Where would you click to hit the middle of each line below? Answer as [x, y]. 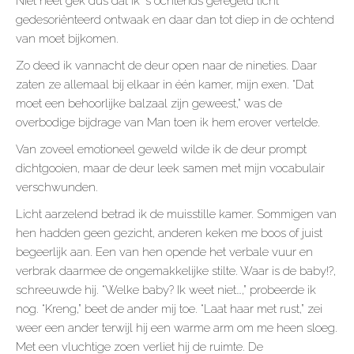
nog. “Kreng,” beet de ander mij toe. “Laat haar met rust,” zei [169, 309]
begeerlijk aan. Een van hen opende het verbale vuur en [164, 252]
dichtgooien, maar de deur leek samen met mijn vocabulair [170, 169]
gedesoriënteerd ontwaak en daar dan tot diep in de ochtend [175, 20]
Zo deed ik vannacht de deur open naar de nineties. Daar [166, 66]
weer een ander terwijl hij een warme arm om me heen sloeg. [177, 328]
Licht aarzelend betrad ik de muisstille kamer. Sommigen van [176, 215]
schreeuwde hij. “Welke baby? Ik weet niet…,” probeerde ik [166, 290]
